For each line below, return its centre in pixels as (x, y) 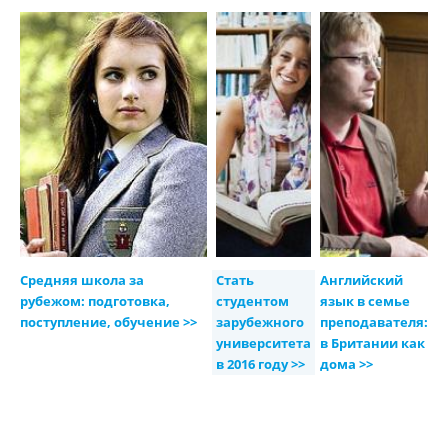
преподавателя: (373, 323)
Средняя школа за (81, 281)
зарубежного (259, 323)
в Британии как (372, 344)
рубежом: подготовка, (94, 302)
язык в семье (364, 302)
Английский (361, 281)
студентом (252, 302)
